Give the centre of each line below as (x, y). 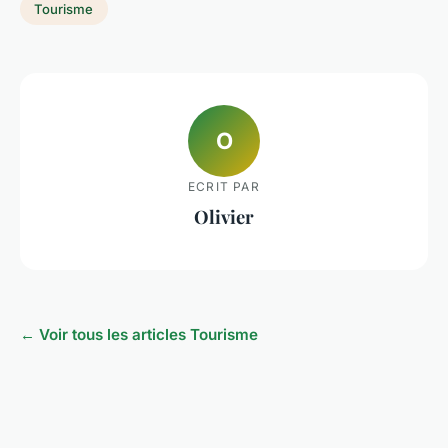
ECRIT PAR (224, 186)
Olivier (224, 216)
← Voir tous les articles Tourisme (139, 335)
